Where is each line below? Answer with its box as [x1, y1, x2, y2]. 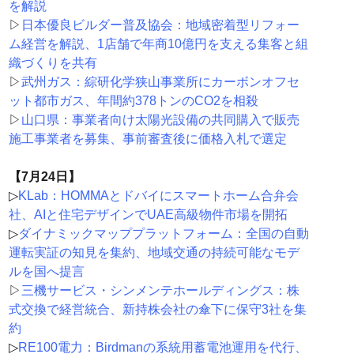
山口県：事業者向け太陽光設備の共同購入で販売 [21, 113, 299, 127]
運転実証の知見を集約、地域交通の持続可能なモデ [8, 246, 299, 260]
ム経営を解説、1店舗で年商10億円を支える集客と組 [8, 37, 308, 51]
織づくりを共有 [8, 56, 97, 70]
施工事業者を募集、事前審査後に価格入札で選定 [8, 132, 287, 146]
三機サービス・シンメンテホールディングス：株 [21, 284, 299, 298]
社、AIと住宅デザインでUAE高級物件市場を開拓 [8, 208, 288, 222]
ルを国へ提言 [8, 265, 85, 279]
